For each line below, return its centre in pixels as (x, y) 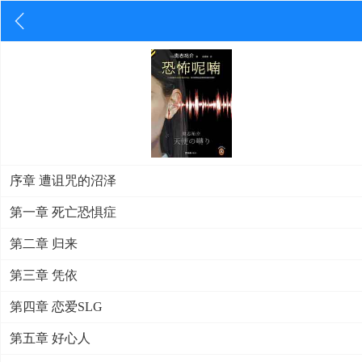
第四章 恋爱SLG (56, 307)
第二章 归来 (44, 244)
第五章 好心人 (50, 338)
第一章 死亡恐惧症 (63, 212)
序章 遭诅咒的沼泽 (63, 181)
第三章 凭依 (44, 275)
